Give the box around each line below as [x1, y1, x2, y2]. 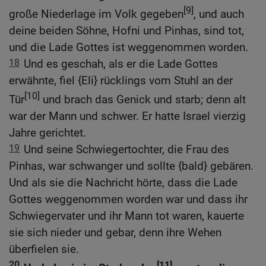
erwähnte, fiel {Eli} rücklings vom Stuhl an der [9, 74, 233, 88]
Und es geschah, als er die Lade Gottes [24, 57, 218, 71]
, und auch [194, 7, 244, 21]
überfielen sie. [9, 242, 79, 256]
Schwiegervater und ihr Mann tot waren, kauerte [9, 209, 244, 223]
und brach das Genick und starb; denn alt [40, 93, 246, 107]
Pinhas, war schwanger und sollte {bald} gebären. [9, 159, 254, 173]
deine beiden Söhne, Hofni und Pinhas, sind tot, [9, 24, 244, 38]
